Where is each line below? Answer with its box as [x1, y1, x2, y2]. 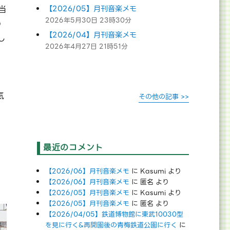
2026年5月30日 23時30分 [45, 14, 132, 26]
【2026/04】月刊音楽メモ [45, 29, 137, 41]
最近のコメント [43, 141, 104, 155]
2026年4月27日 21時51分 [45, 41, 128, 52]
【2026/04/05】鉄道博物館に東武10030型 [45, 208, 184, 220]
